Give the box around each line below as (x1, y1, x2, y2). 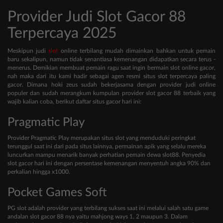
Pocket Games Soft (7, 187, 107, 199)
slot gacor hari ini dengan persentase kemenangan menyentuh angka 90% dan (7, 160, 211, 167)
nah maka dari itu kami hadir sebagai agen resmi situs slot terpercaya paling (7, 73, 216, 80)
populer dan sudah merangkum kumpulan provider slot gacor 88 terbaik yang (7, 90, 216, 97)
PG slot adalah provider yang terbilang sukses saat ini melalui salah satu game (7, 205, 209, 212)
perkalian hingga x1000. (7, 169, 70, 175)
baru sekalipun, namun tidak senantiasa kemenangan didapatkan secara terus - (7, 56, 216, 63)
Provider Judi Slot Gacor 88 (7, 9, 186, 25)
